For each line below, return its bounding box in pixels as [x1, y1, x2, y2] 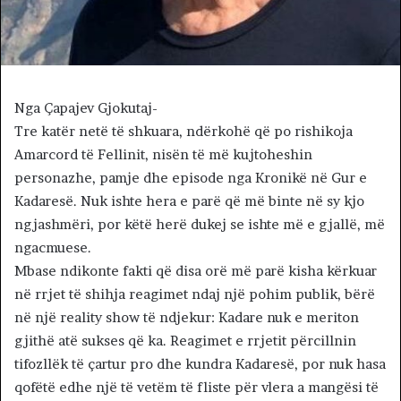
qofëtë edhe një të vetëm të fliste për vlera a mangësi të [14, 379, 379, 397]
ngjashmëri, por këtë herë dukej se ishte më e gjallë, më [14, 216, 385, 234]
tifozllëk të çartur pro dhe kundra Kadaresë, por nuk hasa [14, 355, 386, 373]
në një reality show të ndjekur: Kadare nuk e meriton [14, 309, 359, 327]
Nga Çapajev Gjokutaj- [14, 99, 158, 117]
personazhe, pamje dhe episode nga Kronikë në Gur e [14, 169, 367, 187]
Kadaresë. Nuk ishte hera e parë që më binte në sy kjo [14, 192, 364, 210]
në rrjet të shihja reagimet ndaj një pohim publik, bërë [14, 286, 375, 303]
